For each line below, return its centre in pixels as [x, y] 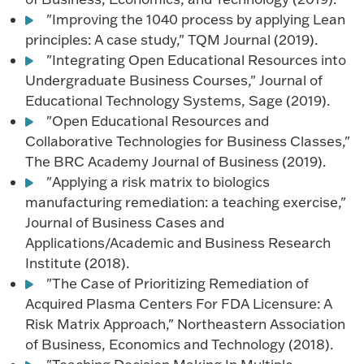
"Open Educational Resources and [158, 121]
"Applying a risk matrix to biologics [158, 182]
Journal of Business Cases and [125, 222]
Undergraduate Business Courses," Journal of [174, 80]
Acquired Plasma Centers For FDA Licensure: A [179, 303]
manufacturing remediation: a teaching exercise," [186, 202]
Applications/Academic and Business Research [178, 243]
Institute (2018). [78, 263]
